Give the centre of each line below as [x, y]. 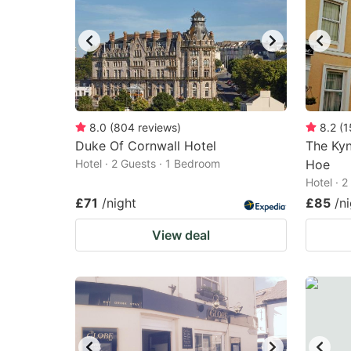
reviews [157, 127]
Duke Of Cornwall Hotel [146, 146]
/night [119, 203]
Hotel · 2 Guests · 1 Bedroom [148, 163]
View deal [181, 235]
